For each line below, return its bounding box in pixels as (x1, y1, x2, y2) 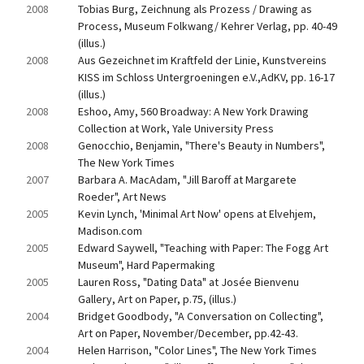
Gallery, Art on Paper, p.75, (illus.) (78, 292, 236, 306)
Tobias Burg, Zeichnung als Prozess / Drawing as (78, 2, 312, 16)
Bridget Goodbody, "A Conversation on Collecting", (78, 309, 323, 323)
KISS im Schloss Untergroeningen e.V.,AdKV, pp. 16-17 (78, 70, 335, 84)
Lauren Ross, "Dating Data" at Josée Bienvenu (78, 275, 299, 289)
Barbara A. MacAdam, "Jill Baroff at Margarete (78, 172, 297, 187)
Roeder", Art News (78, 189, 167, 204)
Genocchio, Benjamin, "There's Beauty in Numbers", (78, 138, 325, 153)
